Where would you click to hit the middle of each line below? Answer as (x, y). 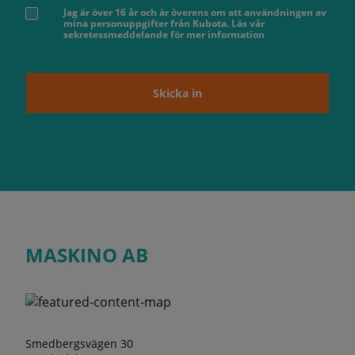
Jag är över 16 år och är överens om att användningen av (195, 12)
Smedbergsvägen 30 (79, 343)
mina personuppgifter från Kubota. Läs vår (164, 23)
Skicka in (177, 93)
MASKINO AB (87, 254)
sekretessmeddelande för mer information (164, 34)
